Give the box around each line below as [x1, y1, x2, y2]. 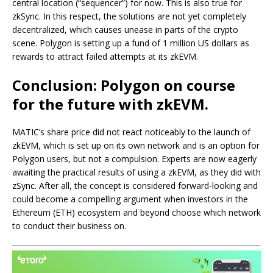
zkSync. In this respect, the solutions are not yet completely [12, 10, 246, 23]
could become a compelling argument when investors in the [12, 193, 248, 205]
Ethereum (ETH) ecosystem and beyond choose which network [12, 207, 261, 219]
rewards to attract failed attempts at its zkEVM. [12, 51, 198, 63]
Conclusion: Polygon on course [12, 75, 235, 96]
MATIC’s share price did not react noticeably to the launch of [12, 126, 250, 138]
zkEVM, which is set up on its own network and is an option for [12, 140, 260, 152]
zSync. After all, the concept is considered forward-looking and [12, 180, 258, 192]
